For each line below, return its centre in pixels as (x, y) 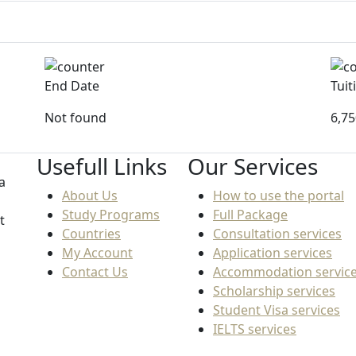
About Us (90, 196)
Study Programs (111, 215)
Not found (76, 118)
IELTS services (255, 329)
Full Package (250, 215)
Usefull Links (102, 166)
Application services (273, 253)
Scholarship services (274, 291)
